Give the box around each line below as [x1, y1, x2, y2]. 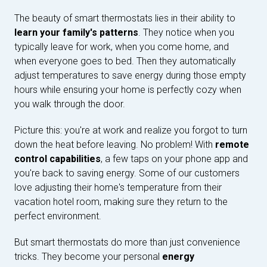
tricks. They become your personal [14, 250, 162, 262]
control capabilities [14, 153, 101, 164]
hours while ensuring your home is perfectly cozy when [14, 83, 241, 95]
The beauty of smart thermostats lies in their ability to [14, 12, 235, 24]
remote [215, 138, 249, 150]
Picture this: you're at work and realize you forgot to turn [14, 124, 247, 136]
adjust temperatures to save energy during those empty [14, 69, 246, 81]
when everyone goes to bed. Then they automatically [14, 55, 236, 67]
